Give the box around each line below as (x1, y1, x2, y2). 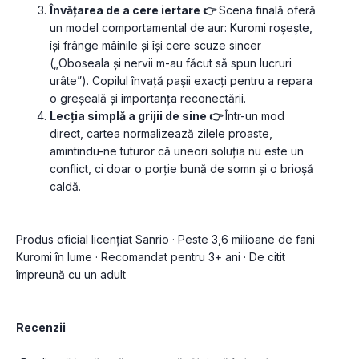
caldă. (50, 179, 81, 194)
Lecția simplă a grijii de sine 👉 (49, 109, 225, 123)
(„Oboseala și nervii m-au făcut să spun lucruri (50, 56, 292, 71)
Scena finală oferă (218, 3, 316, 18)
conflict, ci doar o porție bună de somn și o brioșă (50, 162, 313, 176)
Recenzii (16, 321, 66, 335)
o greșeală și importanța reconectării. (50, 91, 246, 106)
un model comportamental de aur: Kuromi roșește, (50, 21, 313, 35)
